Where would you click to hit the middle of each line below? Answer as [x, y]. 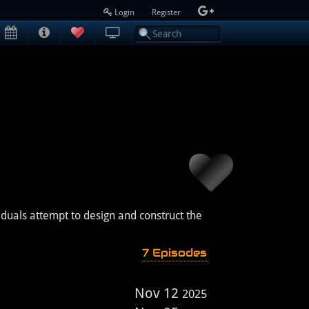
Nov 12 [158, 293]
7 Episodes [175, 253]
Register [167, 12]
